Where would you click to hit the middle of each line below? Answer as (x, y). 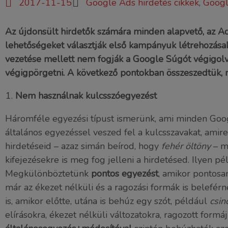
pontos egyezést (125, 174)
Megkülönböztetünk (48, 174)
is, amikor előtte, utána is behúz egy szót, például (107, 201)
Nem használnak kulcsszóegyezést (86, 96)
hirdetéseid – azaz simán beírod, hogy (83, 146)
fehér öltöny (186, 146)
